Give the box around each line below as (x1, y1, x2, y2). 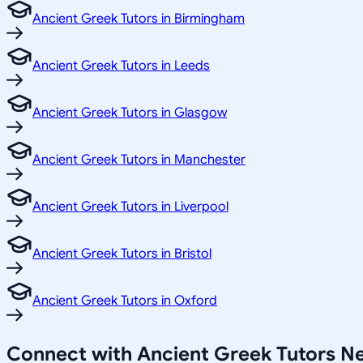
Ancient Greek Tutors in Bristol (32, 246, 211, 263)
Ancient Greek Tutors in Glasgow (32, 105, 227, 122)
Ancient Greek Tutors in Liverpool (32, 199, 228, 216)
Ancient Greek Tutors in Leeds (32, 58, 210, 75)
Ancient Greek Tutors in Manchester (32, 152, 246, 169)
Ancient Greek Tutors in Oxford (32, 293, 217, 310)
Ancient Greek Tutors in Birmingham (32, 11, 245, 28)
